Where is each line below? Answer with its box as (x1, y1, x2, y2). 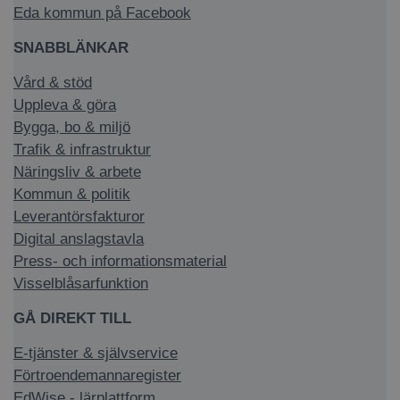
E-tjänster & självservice (13, 344, 178, 362)
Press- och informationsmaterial (13, 252, 227, 270)
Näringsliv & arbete (13, 162, 141, 180)
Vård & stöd (13, 73, 92, 91)
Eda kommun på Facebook (13, 4, 191, 21)
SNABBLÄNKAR (13, 38, 129, 56)
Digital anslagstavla (13, 229, 144, 247)
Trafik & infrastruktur (13, 140, 151, 158)
